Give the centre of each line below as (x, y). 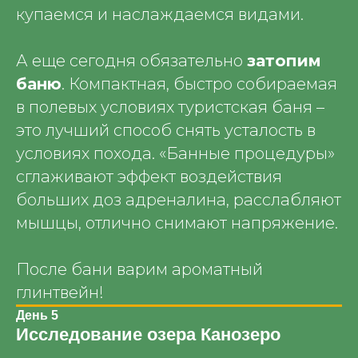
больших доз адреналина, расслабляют (179, 200)
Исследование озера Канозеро (148, 334)
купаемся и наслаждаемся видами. (160, 14)
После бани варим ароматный (139, 269)
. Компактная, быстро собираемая (199, 84)
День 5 (37, 315)
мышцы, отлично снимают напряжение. (177, 223)
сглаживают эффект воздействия (149, 177)
